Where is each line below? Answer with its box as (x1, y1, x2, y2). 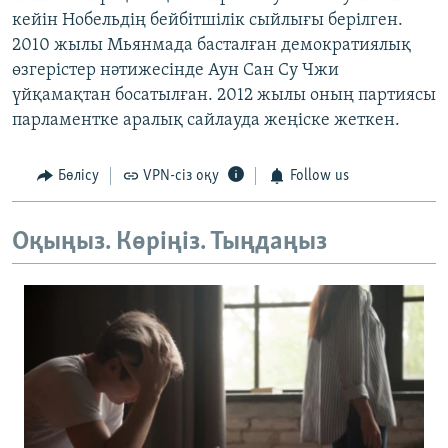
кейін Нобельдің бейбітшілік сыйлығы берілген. (12, 11, 403, 31)
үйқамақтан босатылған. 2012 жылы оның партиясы (12, 86, 436, 106)
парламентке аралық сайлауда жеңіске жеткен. (12, 111, 400, 131)
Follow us (289, 168, 349, 185)
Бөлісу (57, 168, 99, 185)
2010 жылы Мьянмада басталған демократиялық (12, 36, 411, 56)
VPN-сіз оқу (143, 168, 219, 185)
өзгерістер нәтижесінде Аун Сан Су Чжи (12, 61, 339, 81)
